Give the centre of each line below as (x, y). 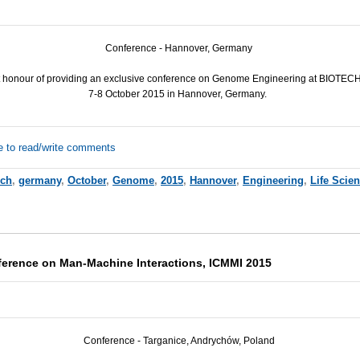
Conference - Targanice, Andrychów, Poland (179, 340)
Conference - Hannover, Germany (179, 48)
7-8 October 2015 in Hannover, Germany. (179, 94)
